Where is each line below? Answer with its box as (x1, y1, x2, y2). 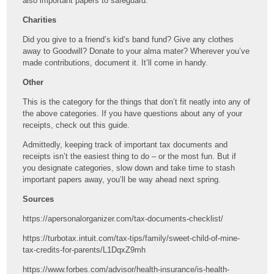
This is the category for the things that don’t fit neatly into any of (23, 97, 251, 106)
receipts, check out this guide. (23, 120, 130, 130)
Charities (23, 15, 57, 24)
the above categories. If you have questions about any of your (23, 108, 243, 118)
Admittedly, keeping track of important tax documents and (23, 139, 228, 149)
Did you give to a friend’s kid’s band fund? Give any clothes (23, 34, 234, 44)
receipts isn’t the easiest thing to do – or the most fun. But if (23, 151, 237, 161)
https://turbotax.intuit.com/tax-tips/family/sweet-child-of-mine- (23, 233, 240, 243)
